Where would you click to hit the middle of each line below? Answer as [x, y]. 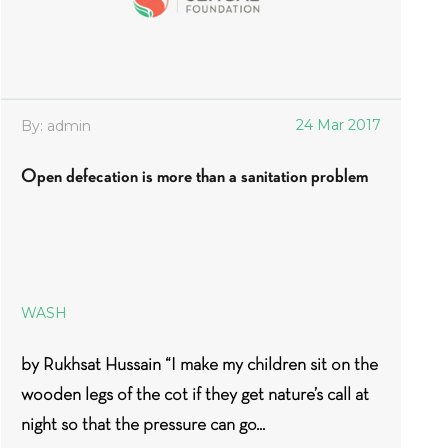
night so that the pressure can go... [143, 424]
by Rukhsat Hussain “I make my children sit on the [199, 364]
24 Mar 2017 [338, 125]
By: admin [56, 126]
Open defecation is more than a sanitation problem [194, 175]
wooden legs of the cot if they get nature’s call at [195, 394]
